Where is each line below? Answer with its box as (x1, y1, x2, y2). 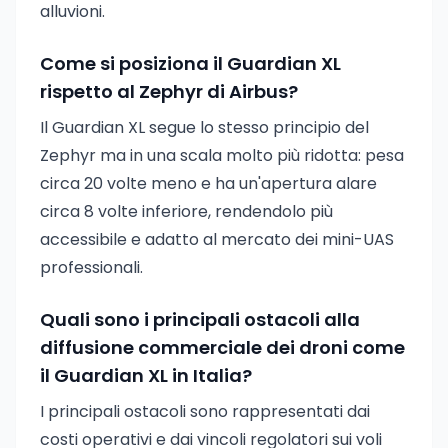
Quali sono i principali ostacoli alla (40, 307, 360, 332)
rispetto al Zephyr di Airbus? (40, 79, 298, 104)
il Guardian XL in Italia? (40, 363, 252, 388)
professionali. (40, 256, 143, 279)
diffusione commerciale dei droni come (40, 335, 405, 360)
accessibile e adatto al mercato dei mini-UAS (40, 228, 394, 251)
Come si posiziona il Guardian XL (40, 51, 341, 76)
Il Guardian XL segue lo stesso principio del (40, 116, 369, 139)
